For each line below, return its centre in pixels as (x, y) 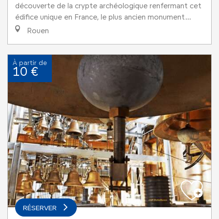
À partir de (30, 62)
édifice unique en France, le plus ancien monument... (103, 17)
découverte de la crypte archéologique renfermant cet (108, 6)
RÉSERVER (40, 208)
